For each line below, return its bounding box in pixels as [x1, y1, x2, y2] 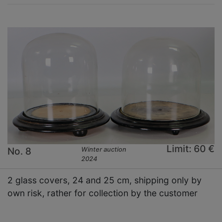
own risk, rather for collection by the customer [7, 188, 198, 199]
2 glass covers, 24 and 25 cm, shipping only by [7, 175, 202, 186]
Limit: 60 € [166, 143, 215, 155]
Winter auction [81, 146, 127, 154]
